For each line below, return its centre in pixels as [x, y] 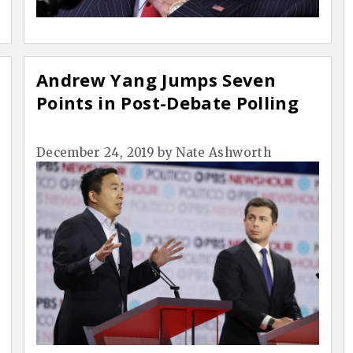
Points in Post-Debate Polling [168, 102]
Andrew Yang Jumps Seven [156, 79]
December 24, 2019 [95, 152]
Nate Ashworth [223, 152]
